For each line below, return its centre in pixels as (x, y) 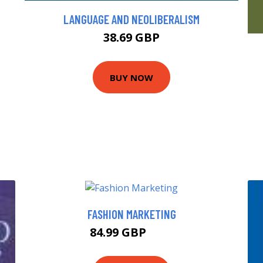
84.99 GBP (119, 232)
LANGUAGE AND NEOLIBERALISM (131, 19)
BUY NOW (131, 77)
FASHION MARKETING (131, 214)
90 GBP (161, 234)
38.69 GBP (131, 37)
